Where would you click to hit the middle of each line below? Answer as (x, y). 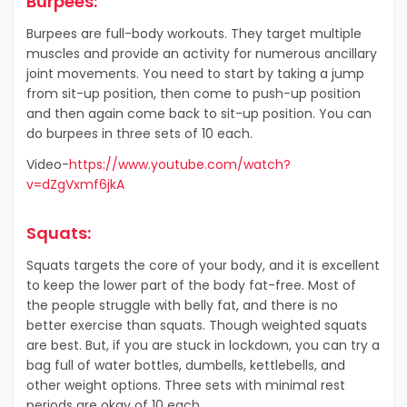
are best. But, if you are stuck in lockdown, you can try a (203, 345)
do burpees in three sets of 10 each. (141, 133)
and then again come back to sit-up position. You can (199, 113)
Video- (48, 164)
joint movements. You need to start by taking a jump (195, 73)
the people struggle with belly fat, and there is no (182, 305)
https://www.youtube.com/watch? (180, 164)
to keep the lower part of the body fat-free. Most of (191, 285)
